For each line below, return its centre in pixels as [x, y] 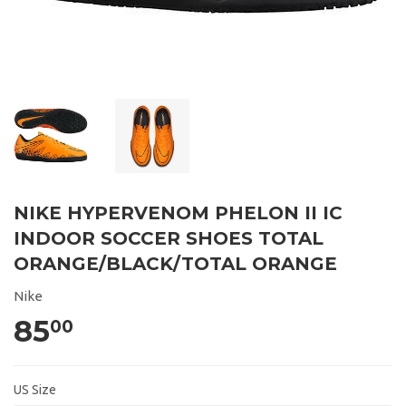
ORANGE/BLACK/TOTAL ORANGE [175, 264]
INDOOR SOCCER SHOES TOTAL [169, 238]
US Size [35, 389]
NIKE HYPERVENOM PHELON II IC [178, 213]
